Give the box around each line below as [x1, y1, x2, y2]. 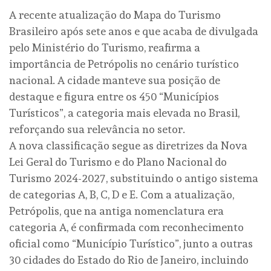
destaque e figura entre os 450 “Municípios [9, 90, 219, 103]
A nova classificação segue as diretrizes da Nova [9, 139, 247, 152]
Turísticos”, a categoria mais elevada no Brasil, [9, 106, 240, 119]
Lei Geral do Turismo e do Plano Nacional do [9, 155, 227, 168]
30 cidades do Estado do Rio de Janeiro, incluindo [9, 253, 249, 266]
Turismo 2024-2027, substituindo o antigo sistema [9, 171, 258, 184]
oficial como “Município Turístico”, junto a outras [9, 237, 253, 250]
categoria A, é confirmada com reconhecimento [9, 220, 244, 233]
